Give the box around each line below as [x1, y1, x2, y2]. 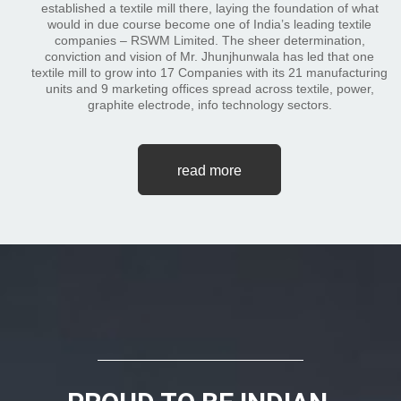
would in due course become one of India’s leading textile [47, 17, 371, 31]
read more [177, 163, 242, 178]
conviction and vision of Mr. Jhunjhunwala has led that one [45, 49, 374, 64]
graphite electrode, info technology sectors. [87, 98, 332, 112]
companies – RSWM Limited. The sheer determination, [54, 33, 365, 47]
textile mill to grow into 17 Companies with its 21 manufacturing [31, 65, 388, 80]
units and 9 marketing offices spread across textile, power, [45, 81, 374, 96]
